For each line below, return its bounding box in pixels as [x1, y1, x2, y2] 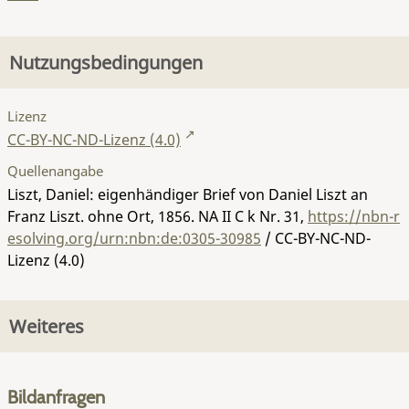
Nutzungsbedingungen [9, 50, 203, 75]
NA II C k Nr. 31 [198, 205, 300, 226]
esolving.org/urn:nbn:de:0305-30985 [7, 227, 261, 248]
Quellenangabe [7, 161, 103, 180]
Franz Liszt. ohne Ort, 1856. [7, 205, 198, 226]
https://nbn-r [308, 205, 400, 226]
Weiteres [9, 314, 84, 339]
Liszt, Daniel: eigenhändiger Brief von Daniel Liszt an [7, 184, 368, 204]
